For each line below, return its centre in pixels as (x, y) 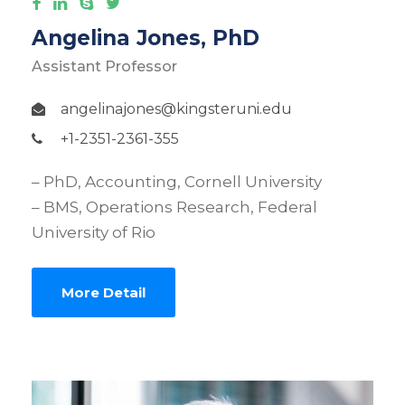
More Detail (104, 293)
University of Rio (94, 233)
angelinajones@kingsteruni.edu (176, 109)
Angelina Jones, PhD (146, 38)
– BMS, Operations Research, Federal (174, 207)
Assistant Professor (104, 67)
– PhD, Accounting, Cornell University (177, 182)
